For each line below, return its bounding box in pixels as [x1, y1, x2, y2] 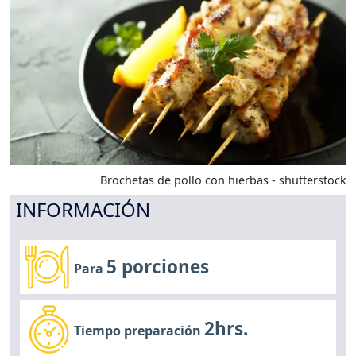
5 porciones [106, 253, 210, 279]
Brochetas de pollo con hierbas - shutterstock [100, 172, 346, 188]
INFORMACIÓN [16, 195, 151, 222]
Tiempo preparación [74, 322, 205, 340]
